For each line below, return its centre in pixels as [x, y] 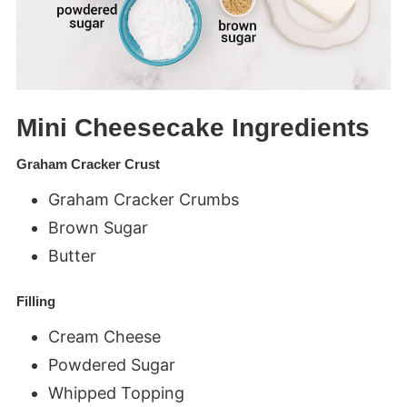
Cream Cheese [104, 337]
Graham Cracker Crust [88, 164]
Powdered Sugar [111, 365]
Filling [35, 302]
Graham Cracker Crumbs [143, 200]
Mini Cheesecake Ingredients [193, 128]
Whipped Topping [116, 393]
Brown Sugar [98, 228]
